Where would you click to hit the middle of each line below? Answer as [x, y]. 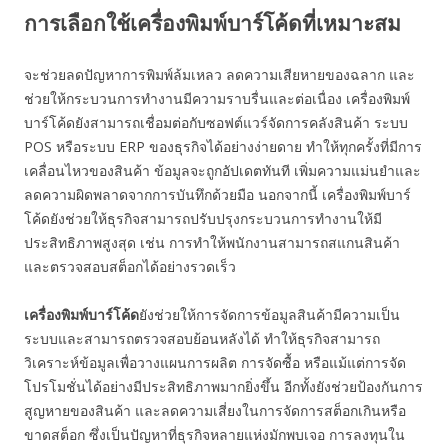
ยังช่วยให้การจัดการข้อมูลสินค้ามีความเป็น [269, 315]
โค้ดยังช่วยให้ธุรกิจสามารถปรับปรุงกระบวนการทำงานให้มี [203, 219]
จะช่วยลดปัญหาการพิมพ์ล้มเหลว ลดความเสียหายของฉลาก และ [219, 75]
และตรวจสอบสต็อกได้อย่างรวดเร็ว [130, 267]
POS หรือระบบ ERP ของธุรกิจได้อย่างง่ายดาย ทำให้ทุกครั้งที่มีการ [223, 147]
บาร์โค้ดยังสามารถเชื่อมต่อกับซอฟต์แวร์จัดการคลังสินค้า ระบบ [216, 123]
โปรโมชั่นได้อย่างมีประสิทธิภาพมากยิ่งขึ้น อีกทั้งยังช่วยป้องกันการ [223, 387]
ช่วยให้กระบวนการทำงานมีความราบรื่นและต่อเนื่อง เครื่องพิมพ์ [217, 99]
